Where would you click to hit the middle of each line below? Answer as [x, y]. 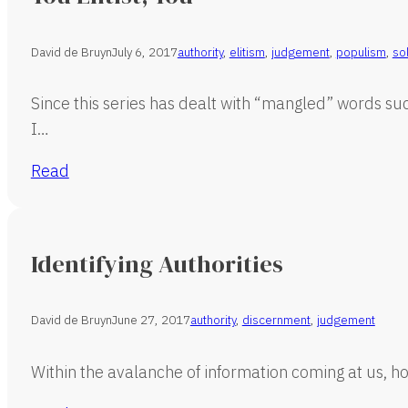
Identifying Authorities [157, 264]
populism [361, 51]
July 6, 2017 [144, 51]
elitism [247, 51]
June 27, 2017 [151, 320]
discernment [276, 320]
